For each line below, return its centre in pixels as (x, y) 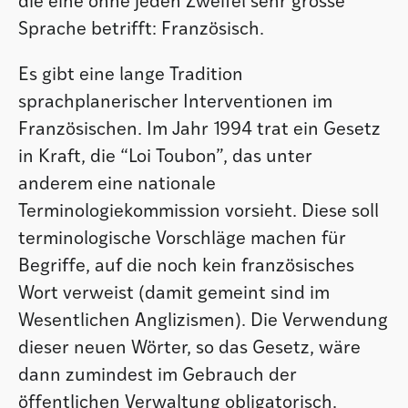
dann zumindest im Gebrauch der (158, 376)
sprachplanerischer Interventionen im (175, 103)
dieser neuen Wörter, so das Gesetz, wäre (189, 349)
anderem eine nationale (117, 185)
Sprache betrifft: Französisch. (141, 30)
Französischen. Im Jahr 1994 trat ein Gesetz (199, 130)
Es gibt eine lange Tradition (131, 76)
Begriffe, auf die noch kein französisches (186, 267)
